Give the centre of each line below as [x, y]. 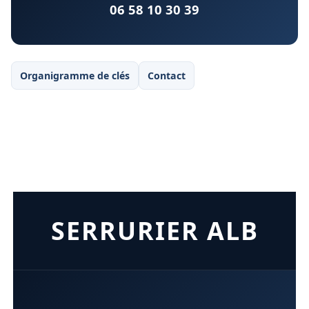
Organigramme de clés [75, 76]
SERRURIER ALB [154, 231]
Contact [167, 76]
